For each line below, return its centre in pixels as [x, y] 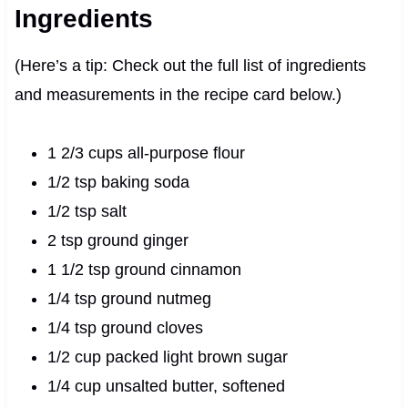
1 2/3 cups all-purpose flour [146, 153]
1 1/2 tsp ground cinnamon [144, 269]
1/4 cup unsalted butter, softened [166, 386]
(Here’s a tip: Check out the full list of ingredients [190, 65]
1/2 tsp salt [87, 211]
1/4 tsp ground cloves [125, 327]
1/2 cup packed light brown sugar [167, 357]
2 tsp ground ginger [117, 240]
